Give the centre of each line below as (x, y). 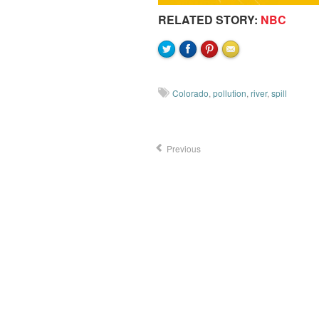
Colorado (190, 93)
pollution (230, 93)
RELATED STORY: (209, 20)
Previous (183, 149)
